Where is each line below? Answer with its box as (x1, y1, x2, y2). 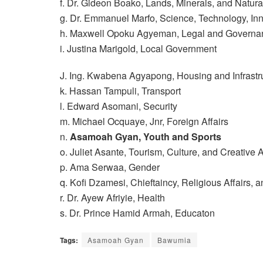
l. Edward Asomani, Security (60, 99, 177, 113)
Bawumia (157, 234, 191, 245)
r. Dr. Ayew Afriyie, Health (60, 190, 165, 204)
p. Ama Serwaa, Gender (60, 160, 160, 174)
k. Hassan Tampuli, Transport (60, 83, 181, 97)
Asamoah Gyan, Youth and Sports (70, 129, 221, 143)
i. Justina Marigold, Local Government (60, 41, 217, 55)
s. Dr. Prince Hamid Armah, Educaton (60, 205, 215, 220)
